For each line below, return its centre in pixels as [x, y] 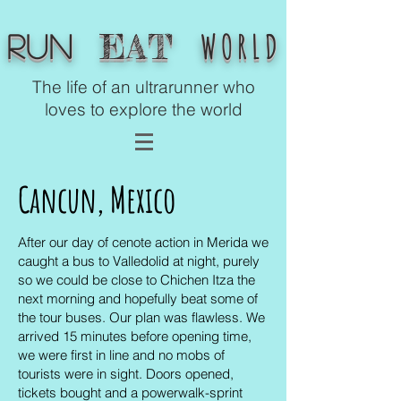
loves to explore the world [144, 109]
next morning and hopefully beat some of [138, 299]
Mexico [143, 199]
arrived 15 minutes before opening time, [135, 336]
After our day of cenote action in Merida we [143, 242]
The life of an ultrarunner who [144, 87]
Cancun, [64, 199]
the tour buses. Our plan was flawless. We [141, 317]
